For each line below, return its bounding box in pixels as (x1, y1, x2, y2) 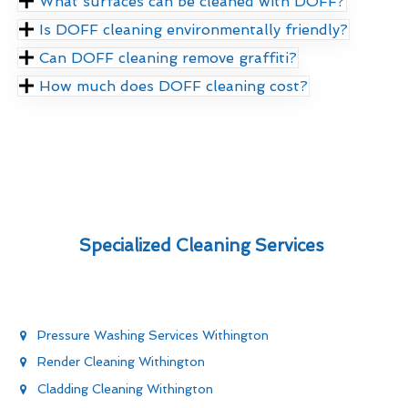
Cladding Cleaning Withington (37, 381, 213, 396)
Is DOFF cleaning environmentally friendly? (39, 21, 349, 39)
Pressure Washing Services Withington (37, 328, 269, 343)
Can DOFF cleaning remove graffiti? (39, 49, 298, 67)
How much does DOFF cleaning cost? (39, 77, 309, 96)
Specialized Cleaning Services (79, 235, 329, 257)
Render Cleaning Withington (37, 354, 205, 370)
